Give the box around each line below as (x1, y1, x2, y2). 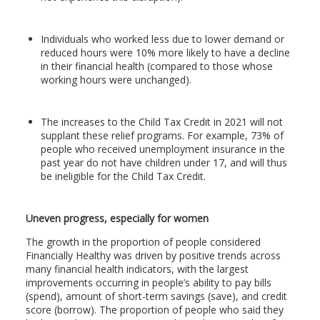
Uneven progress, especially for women (25, 211, 209, 225)
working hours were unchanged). (40, 72, 191, 86)
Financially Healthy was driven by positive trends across (25, 248, 281, 262)
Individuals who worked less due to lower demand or (40, 31, 284, 46)
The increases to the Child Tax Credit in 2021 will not (40, 114, 283, 129)
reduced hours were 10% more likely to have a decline (40, 45, 290, 59)
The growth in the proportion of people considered (25, 234, 261, 249)
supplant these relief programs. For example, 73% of (40, 128, 284, 142)
